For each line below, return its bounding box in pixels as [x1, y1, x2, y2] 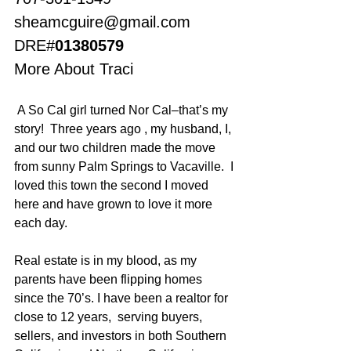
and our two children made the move [14, 140, 219, 154]
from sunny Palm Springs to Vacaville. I [14, 159, 237, 173]
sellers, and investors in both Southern [14, 328, 230, 342]
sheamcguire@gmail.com [14, 13, 190, 31]
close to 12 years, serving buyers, [14, 309, 205, 324]
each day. [14, 215, 67, 230]
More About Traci [14, 60, 133, 78]
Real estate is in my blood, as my [14, 253, 200, 267]
